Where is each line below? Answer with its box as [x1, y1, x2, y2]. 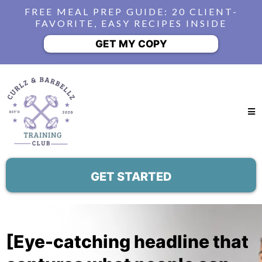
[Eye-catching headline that [6, 231, 249, 252]
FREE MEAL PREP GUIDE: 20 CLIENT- [24, 6, 238, 17]
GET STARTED [90, 170, 172, 184]
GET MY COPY [95, 38, 167, 50]
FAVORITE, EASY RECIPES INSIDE [35, 18, 227, 29]
